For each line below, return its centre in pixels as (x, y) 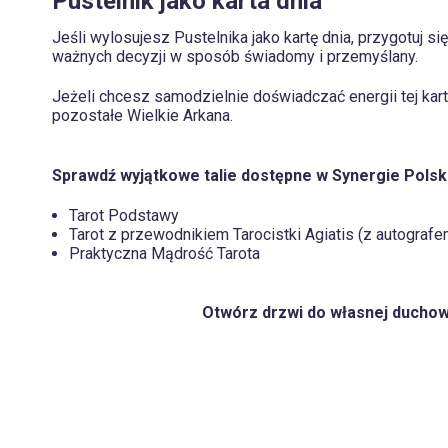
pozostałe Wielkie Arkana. (142, 116)
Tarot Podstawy (124, 215)
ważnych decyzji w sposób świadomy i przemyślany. (235, 57)
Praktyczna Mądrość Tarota (164, 253)
